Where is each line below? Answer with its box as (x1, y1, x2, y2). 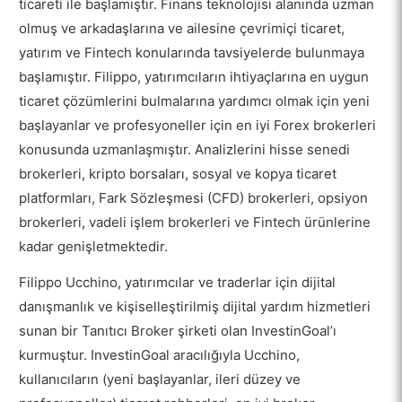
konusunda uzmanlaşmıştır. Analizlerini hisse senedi (19, 141, 351, 159)
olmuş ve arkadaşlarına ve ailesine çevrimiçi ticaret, (19, 20, 345, 38)
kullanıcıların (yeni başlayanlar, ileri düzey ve (19, 371, 301, 389)
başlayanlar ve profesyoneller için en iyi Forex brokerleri (19, 117, 377, 135)
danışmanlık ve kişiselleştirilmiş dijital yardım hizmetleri (19, 298, 371, 316)
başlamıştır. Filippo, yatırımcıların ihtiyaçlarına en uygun (19, 68, 370, 86)
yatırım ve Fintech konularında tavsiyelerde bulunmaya (19, 44, 365, 62)
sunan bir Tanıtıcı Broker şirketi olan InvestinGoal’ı (19, 322, 337, 340)
